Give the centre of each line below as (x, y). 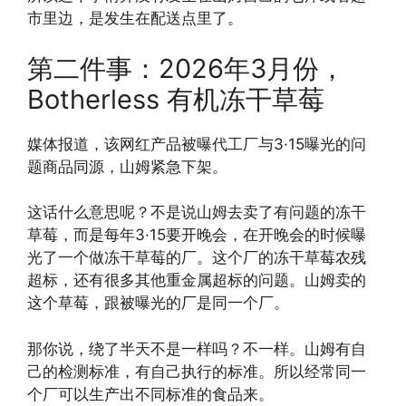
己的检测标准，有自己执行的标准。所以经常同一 (197, 371)
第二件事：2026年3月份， (186, 68)
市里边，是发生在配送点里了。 (135, 19)
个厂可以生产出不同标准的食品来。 (150, 394)
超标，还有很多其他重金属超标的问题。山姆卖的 (197, 280)
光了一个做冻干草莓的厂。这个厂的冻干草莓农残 (197, 258)
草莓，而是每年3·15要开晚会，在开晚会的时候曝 (197, 235)
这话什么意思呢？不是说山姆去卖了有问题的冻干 (197, 213)
